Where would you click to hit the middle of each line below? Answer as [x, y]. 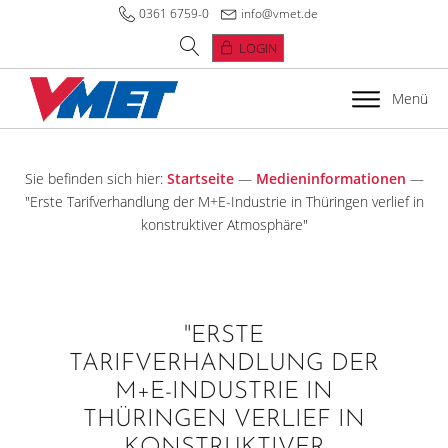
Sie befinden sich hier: [93, 178]
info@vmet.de [279, 13]
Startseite [200, 178]
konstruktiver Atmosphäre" [224, 224]
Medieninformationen [330, 178]
